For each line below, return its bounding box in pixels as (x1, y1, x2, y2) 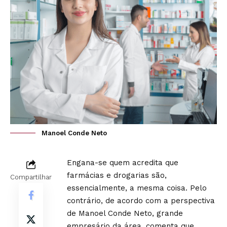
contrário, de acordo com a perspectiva (67, 196, 215, 205)
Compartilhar (10, 173, 52, 181)
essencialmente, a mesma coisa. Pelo (67, 183, 207, 193)
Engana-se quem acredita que (67, 158, 178, 167)
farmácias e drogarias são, (67, 171, 167, 180)
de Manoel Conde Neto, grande (67, 209, 183, 218)
